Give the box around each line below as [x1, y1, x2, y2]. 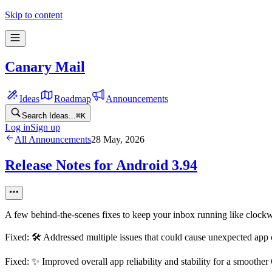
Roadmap [54, 93, 91, 104]
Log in [5, 121, 30, 132]
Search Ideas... [22, 110, 76, 120]
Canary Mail [5, 58, 85, 75]
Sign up [30, 121, 60, 132]
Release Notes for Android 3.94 [5, 157, 197, 173]
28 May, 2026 [91, 134, 144, 144]
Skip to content [5, 10, 63, 20]
